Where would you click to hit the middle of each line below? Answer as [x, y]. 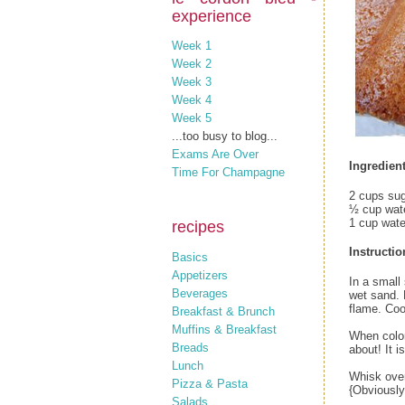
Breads [190, 347]
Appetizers [200, 275]
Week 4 [192, 100]
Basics [190, 257]
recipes [198, 227]
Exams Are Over [215, 154]
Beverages [200, 293]
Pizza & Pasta [210, 383]
